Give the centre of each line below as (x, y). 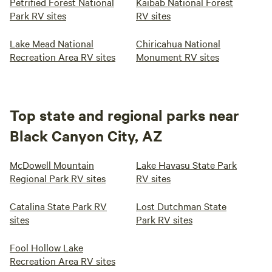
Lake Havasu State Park (186, 165)
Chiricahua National (178, 43)
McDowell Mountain (52, 165)
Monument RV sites (178, 56)
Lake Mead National (52, 43)
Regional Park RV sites (58, 178)
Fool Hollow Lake (46, 247)
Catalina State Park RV (58, 206)
